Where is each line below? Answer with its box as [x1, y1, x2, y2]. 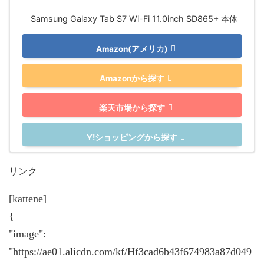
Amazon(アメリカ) [96, 44, 168, 54]
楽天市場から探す [99, 103, 165, 113]
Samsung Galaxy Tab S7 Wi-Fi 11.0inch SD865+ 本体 [31, 13, 238, 24]
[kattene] [9, 192, 47, 204]
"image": [9, 227, 46, 240]
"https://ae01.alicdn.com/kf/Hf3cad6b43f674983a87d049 [9, 245, 252, 258]
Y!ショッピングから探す [87, 132, 177, 142]
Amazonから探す [100, 73, 164, 83]
